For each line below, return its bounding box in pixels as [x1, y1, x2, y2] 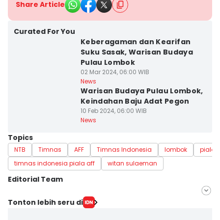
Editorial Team [8, 174, 63, 184]
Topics [8, 133, 33, 142]
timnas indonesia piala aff [14, 159, 95, 167]
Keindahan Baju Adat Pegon [80, 96, 190, 106]
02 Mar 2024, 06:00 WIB [80, 68, 149, 76]
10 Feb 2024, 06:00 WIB [80, 107, 147, 115]
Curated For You [14, 27, 75, 36]
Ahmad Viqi [29, 207, 68, 217]
